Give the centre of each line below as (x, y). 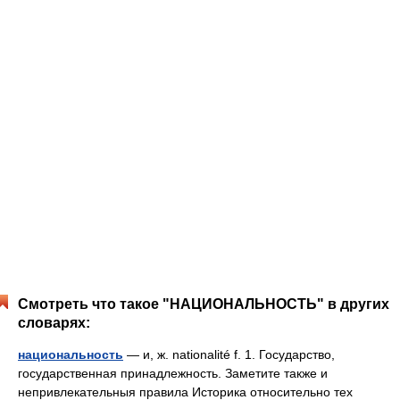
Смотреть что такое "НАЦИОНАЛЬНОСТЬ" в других (204, 304)
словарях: (54, 323)
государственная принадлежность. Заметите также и (173, 373)
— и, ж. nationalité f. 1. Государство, (229, 354)
